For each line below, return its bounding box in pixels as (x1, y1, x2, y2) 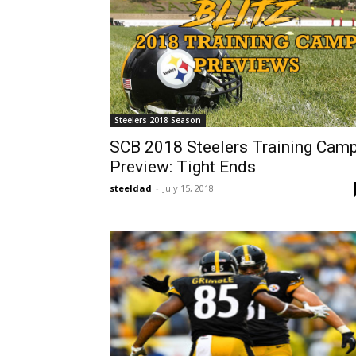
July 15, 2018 (163, 182, 214, 195)
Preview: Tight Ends (110, 157, 256, 177)
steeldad (110, 182, 152, 195)
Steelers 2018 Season (114, 114, 201, 126)
